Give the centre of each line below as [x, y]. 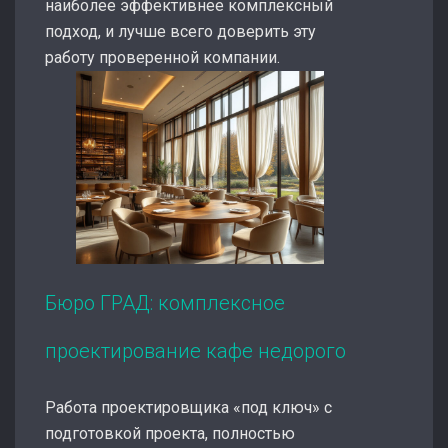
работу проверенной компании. [162, 57]
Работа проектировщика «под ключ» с [188, 407]
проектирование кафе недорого [195, 350]
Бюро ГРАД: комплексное [165, 302]
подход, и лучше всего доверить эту [180, 31]
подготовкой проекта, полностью [170, 433]
